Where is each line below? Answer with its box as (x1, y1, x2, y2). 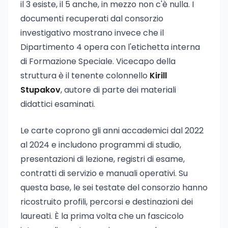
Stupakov (20, 84, 61, 96)
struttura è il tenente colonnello (20, 70, 150, 81)
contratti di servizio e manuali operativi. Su (20, 167, 188, 179)
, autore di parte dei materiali (61, 84, 176, 96)
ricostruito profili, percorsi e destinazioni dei (20, 196, 193, 208)
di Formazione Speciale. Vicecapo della (20, 55, 176, 67)
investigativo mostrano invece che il (20, 27, 164, 39)
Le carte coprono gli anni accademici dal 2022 (20, 125, 204, 136)
